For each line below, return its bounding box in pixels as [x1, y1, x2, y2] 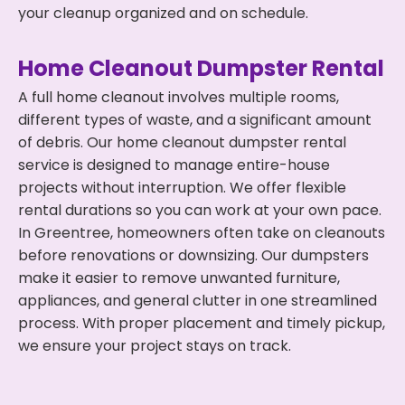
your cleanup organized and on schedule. [18, 3, 308, 24]
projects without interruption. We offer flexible [18, 177, 346, 198]
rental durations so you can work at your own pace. [18, 200, 381, 221]
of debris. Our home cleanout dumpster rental [18, 132, 346, 153]
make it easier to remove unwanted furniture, [18, 268, 340, 288]
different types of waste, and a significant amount [18, 109, 372, 130]
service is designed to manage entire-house [18, 155, 330, 175]
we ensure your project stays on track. [18, 335, 291, 356]
